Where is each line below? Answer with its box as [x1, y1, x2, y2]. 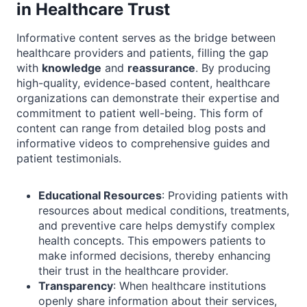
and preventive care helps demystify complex [38, 219, 275, 233]
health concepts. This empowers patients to [38, 234, 266, 248]
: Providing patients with [162, 188, 288, 203]
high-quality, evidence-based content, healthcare [16, 76, 270, 90]
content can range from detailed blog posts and [16, 121, 266, 136]
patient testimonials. [16, 151, 121, 166]
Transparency [38, 279, 113, 293]
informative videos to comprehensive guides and [16, 136, 270, 151]
